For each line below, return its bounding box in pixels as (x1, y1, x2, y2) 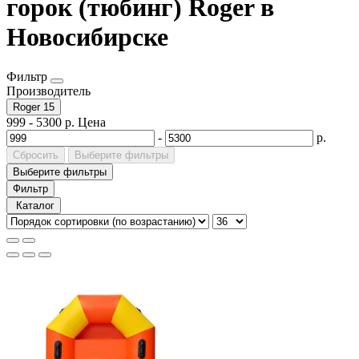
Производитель (6, 83, 91, 98)
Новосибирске (6, 22, 168, 52)
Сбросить (13, 148, 58, 161)
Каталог (16, 199, 54, 212)
